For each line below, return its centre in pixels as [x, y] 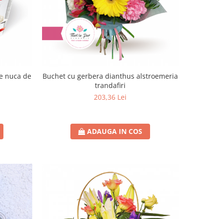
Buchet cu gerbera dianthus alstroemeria [110, 76]
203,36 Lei [110, 97]
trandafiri [110, 85]
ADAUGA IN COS [115, 131]
